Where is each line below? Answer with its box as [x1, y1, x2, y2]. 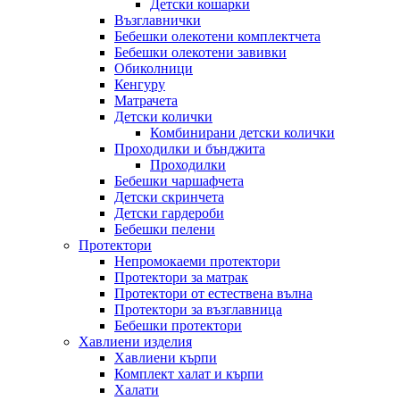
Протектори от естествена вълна [114, 286, 312, 301]
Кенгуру [114, 77, 165, 92]
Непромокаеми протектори [114, 254, 280, 269]
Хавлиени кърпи [114, 350, 217, 365]
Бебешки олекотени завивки [114, 45, 287, 60]
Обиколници [114, 61, 193, 76]
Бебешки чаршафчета [114, 173, 244, 188]
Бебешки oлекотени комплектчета [114, 29, 321, 44]
